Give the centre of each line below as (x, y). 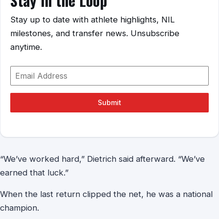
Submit (109, 102)
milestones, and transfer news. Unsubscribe (95, 33)
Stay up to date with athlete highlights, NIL (93, 20)
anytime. (26, 47)
